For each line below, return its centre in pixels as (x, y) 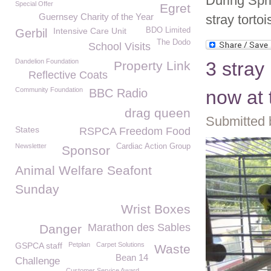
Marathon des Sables (139, 227)
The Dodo (174, 42)
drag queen (158, 113)
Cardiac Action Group (153, 146)
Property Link (152, 66)
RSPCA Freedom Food (135, 131)
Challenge (38, 261)
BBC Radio (118, 93)
